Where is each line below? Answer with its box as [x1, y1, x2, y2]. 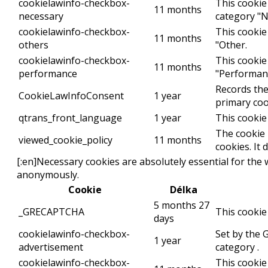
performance [19, 67, 77, 81]
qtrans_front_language [19, 111, 122, 125]
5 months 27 [154, 199, 209, 212]
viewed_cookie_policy [19, 133, 112, 147]
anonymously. [17, 168, 79, 182]
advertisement [19, 240, 83, 254]
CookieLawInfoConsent [19, 89, 124, 103]
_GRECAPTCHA [19, 205, 84, 219]
